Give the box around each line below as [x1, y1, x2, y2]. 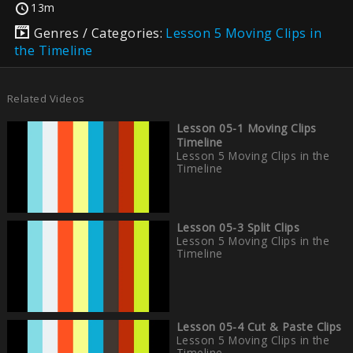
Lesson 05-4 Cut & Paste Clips [176, 319, 342, 335]
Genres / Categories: [34, 24, 166, 42]
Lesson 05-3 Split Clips [176, 219, 300, 235]
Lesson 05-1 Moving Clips [176, 120, 317, 136]
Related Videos [6, 91, 85, 106]
